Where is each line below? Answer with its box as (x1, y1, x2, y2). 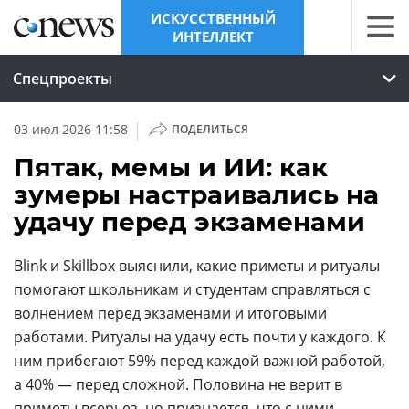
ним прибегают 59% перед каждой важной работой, (14, 351, 385, 371)
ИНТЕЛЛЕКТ (172, 27, 254, 46)
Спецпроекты (13, 68, 112, 89)
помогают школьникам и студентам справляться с (14, 279, 371, 299)
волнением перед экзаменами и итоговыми (14, 303, 327, 323)
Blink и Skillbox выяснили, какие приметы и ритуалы (14, 256, 380, 276)
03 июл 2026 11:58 (14, 121, 128, 138)
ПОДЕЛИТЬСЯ (171, 121, 248, 137)
